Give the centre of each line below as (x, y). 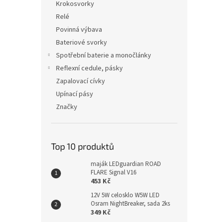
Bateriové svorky (82, 43)
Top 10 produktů (83, 146)
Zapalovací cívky (81, 82)
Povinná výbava (79, 30)
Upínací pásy (75, 94)
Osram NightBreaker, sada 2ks (130, 204)
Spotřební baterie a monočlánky (104, 56)
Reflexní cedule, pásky (89, 69)
